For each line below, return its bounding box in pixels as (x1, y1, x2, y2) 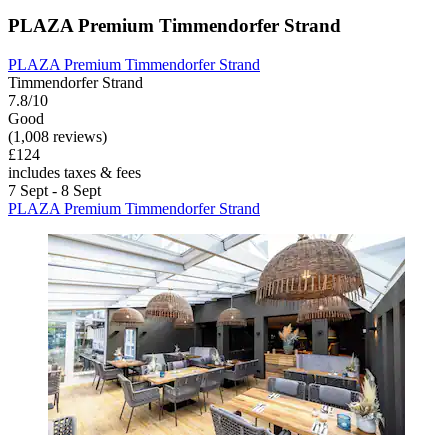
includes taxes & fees (8, 163, 141, 181)
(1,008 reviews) (8, 127, 107, 145)
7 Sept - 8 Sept (8, 181, 101, 199)
